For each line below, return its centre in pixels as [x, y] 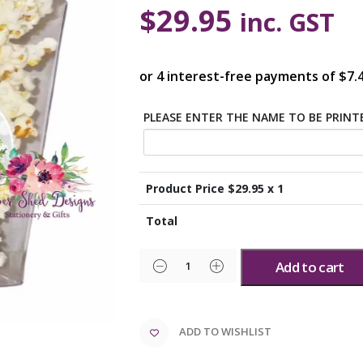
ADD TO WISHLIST [226, 332]
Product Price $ [190, 189]
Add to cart [310, 267]
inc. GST [288, 21]
